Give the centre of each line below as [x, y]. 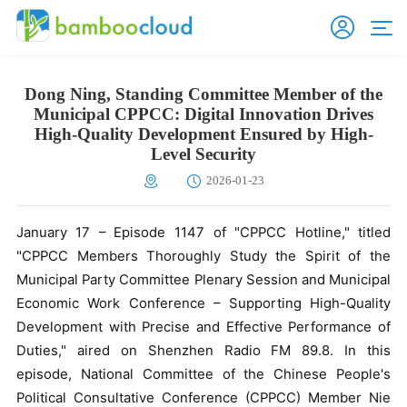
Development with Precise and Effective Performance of [203, 328]
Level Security [203, 154]
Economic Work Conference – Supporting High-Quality [203, 304]
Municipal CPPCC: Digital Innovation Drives [203, 114]
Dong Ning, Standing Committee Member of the [203, 94]
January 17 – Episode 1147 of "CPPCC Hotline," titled [203, 233]
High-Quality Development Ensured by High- [203, 134]
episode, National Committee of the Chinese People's [203, 375]
